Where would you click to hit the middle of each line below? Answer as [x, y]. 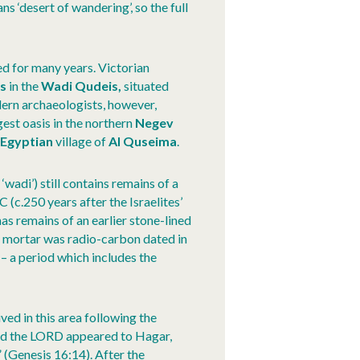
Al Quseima [143, 141]
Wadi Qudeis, [81, 86]
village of [81, 141]
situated [145, 86]
